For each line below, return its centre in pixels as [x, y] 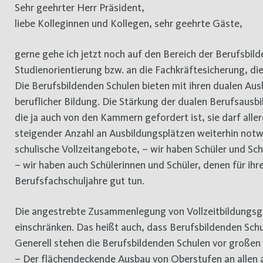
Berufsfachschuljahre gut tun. [80, 181]
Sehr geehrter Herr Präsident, [82, 8]
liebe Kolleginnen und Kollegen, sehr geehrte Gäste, [129, 23]
